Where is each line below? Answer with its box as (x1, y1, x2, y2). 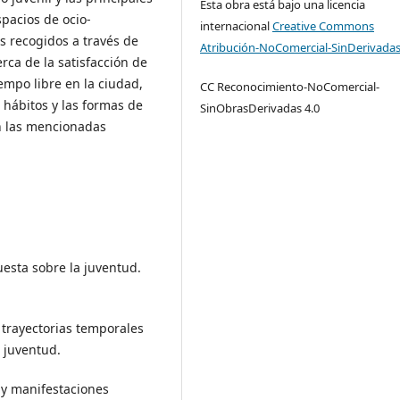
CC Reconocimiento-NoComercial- (200, 79, 380, 96)
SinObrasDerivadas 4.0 (200, 100, 321, 117)
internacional (200, 18, 273, 35)
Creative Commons (272, 18, 375, 35)
